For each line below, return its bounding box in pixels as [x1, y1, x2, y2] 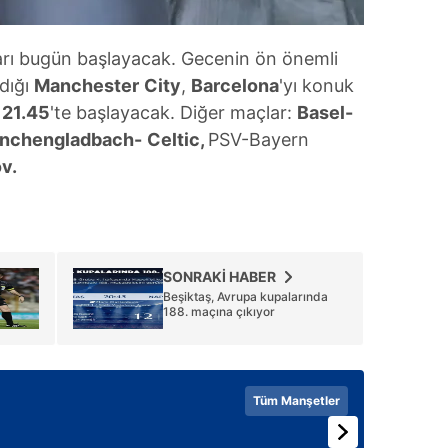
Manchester [34, 75, 139, 96]
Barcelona [191, 75, 279, 96]
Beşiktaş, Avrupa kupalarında [163, 289, 328, 304]
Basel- [297, 102, 353, 123]
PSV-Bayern [208, 129, 309, 150]
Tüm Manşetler [253, 393, 340, 408]
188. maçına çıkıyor [163, 304, 275, 319]
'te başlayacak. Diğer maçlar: [50, 102, 297, 123]
